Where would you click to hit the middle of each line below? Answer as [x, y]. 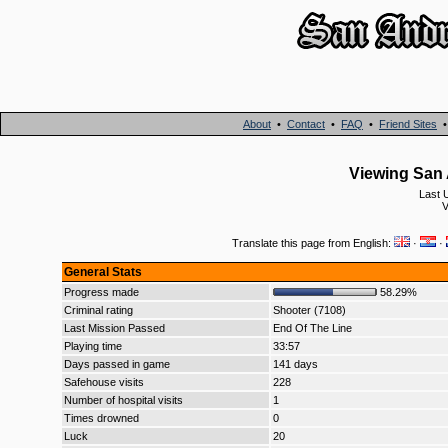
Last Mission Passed [114, 328]
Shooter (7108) [309, 310]
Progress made [101, 292]
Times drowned [101, 418]
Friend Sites [408, 124]
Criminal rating [98, 310]
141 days [295, 364]
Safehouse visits [104, 382]
